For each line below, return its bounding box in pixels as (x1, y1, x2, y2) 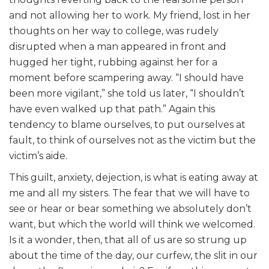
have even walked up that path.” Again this (9, 103, 215, 115)
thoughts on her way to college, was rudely (9, 25, 219, 37)
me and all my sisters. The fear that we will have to (9, 187, 250, 199)
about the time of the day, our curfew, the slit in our (9, 250, 258, 261)
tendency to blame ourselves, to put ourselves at (9, 119, 246, 130)
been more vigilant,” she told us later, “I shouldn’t (9, 88, 245, 99)
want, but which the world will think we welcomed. (9, 219, 255, 230)
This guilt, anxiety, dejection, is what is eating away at (9, 172, 258, 183)
